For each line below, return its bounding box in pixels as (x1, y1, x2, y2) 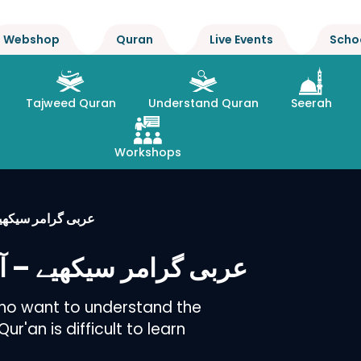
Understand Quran (147, 95, 259, 111)
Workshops (114, 144, 182, 160)
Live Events (210, 31, 273, 48)
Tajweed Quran (25, 95, 116, 111)
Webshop (3, 31, 60, 48)
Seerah (290, 95, 332, 111)
